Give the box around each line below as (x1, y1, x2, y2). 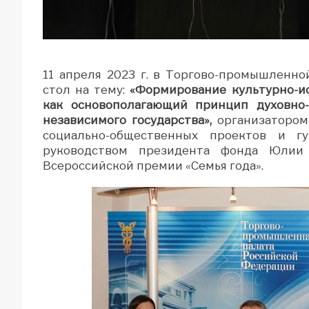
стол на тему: (43, 82, 130, 97)
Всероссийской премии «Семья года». (43, 158, 263, 172)
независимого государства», (43, 112, 217, 127)
